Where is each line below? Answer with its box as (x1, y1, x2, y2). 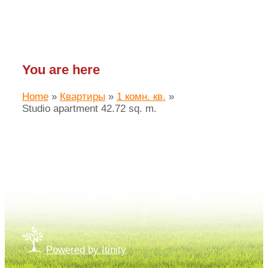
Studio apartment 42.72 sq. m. (22, 103, 157, 115)
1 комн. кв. (116, 91, 166, 103)
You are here (22, 62, 100, 78)
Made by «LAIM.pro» (22, 160, 115, 172)
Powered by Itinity (45, 243, 126, 255)
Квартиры (59, 91, 105, 103)
